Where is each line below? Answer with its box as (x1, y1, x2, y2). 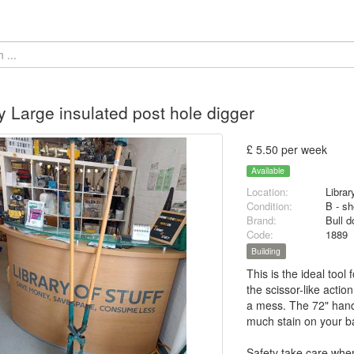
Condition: (247, 198, 293, 214)
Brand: (247, 213, 277, 228)
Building (251, 245, 281, 258)
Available (251, 164, 285, 177)
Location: (247, 184, 289, 200)
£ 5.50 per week (247, 141, 328, 157)
